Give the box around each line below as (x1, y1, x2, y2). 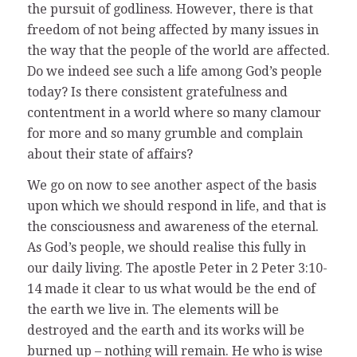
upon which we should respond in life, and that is (26, 198, 326, 214)
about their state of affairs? (26, 146, 193, 162)
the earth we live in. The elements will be (26, 302, 279, 318)
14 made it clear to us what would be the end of (26, 281, 316, 297)
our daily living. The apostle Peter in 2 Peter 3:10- (26, 261, 328, 277)
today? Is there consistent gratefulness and (26, 84, 288, 100)
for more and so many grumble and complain (26, 125, 303, 141)
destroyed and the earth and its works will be (26, 323, 304, 339)
